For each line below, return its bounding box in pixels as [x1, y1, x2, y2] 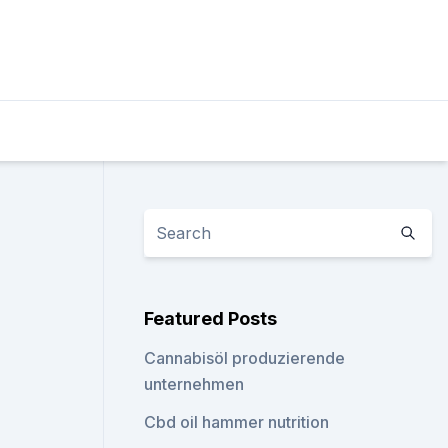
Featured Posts [144, 308, 278, 329]
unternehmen [144, 374, 245, 394]
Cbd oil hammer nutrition [144, 412, 330, 432]
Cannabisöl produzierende [144, 348, 346, 368]
